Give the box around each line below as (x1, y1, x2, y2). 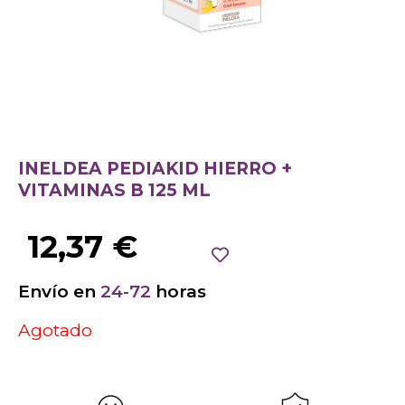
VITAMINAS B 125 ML (18, 180, 211, 202)
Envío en (18, 280, 100, 302)
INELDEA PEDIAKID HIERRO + (18, 158, 292, 180)
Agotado (18, 320, 92, 342)
